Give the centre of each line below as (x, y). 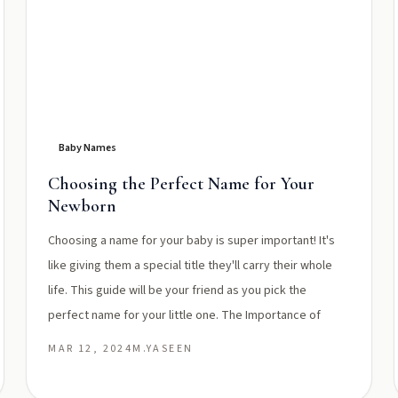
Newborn (83, 206)
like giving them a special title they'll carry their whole (191, 266)
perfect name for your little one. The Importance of (185, 315)
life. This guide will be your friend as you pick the (178, 291)
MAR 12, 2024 (91, 349)
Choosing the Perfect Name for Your (182, 184)
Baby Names (88, 148)
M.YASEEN (163, 349)
